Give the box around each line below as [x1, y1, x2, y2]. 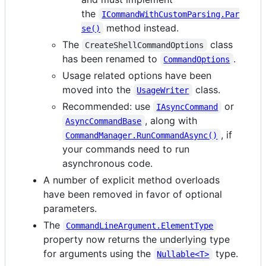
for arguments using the [43, 247, 154, 259]
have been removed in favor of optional [43, 188, 222, 200]
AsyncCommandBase [65, 116, 142, 126]
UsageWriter [137, 85, 189, 95]
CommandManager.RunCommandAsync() [65, 130, 218, 140]
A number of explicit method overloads [43, 173, 220, 186]
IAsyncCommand [156, 102, 218, 112]
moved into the [62, 83, 134, 96]
